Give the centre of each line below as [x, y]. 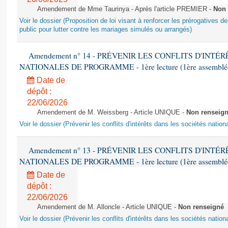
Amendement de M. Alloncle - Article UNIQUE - [108, 207]
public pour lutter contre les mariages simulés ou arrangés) [106, 30]
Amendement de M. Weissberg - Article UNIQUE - [112, 112]
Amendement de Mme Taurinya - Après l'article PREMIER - [125, 9]
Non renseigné [201, 207]
